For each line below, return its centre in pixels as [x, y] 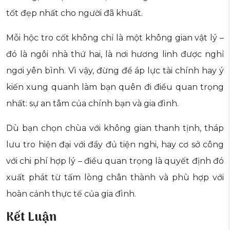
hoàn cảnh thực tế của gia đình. [71, 194]
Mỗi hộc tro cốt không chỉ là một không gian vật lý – [115, 38]
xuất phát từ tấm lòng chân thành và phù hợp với [115, 178]
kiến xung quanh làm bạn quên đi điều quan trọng [115, 87]
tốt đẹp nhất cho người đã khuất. [74, 13]
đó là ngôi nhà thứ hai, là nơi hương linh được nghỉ [115, 54]
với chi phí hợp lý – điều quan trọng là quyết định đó [115, 161]
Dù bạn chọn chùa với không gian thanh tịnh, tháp [115, 128]
